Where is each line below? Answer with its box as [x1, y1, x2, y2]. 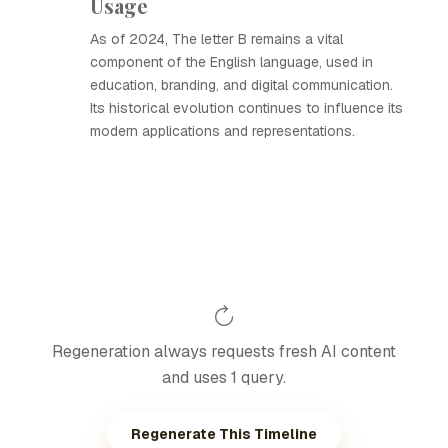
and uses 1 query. [162, 367, 286, 388]
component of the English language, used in [90, 53, 373, 71]
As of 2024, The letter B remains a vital [90, 30, 343, 48]
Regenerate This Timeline [131, 425, 317, 443]
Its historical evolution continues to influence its [90, 99, 403, 117]
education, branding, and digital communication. [90, 76, 393, 94]
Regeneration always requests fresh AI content [52, 341, 396, 362]
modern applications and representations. [90, 122, 355, 140]
